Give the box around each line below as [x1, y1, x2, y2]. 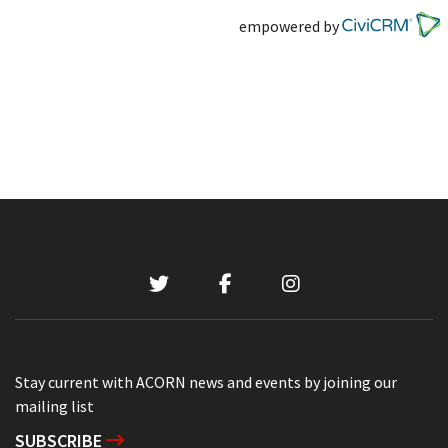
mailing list [15, 396, 94, 417]
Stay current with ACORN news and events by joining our [15, 372, 397, 393]
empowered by [238, 15, 342, 36]
